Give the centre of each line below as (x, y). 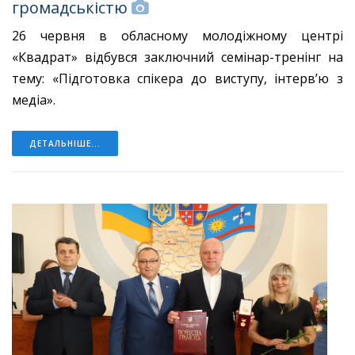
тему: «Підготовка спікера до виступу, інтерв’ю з (177, 79)
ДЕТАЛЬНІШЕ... (65, 144)
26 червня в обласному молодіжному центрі (177, 36)
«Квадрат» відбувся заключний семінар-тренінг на (177, 57)
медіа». (34, 100)
